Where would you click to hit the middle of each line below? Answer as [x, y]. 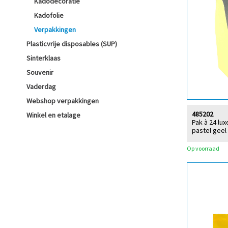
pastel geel [209, 130]
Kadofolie [49, 15]
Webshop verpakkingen [63, 101]
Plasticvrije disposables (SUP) [72, 44]
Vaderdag [41, 87]
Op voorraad [203, 148]
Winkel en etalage [53, 115]
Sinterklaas [44, 58]
